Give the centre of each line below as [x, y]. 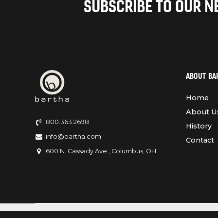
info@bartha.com [73, 137]
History [199, 126]
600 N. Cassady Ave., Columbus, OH [101, 151]
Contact [200, 140]
